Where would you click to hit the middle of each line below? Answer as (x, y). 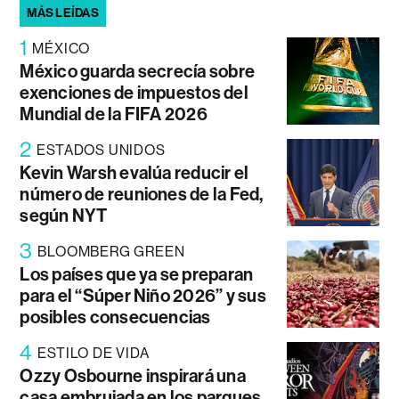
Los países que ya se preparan (137, 275)
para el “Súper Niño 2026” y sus (143, 296)
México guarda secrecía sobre (138, 72)
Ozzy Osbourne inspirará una (133, 376)
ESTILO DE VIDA (94, 354)
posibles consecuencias (115, 318)
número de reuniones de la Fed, (142, 195)
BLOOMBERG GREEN (111, 252)
